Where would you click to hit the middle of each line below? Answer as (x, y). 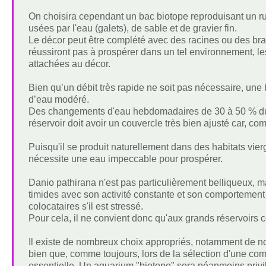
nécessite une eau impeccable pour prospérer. (125, 159)
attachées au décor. (69, 64)
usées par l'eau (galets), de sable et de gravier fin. (132, 28)
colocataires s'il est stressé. (85, 207)
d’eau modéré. (58, 100)
